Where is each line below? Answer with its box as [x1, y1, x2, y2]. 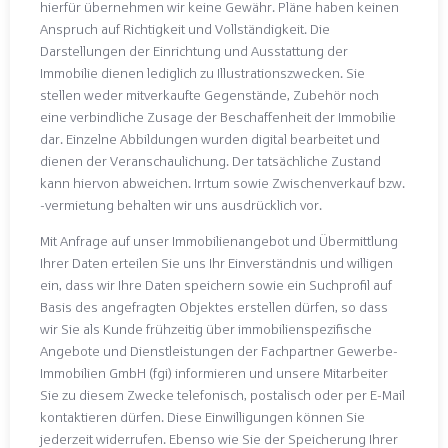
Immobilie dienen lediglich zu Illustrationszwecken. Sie [40, 63, 365, 81]
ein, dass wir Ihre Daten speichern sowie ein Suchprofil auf [40, 276, 392, 294]
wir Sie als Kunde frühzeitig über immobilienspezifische [40, 320, 372, 338]
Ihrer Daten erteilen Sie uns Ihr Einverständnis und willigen [40, 254, 393, 272]
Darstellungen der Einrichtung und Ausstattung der [40, 41, 348, 59]
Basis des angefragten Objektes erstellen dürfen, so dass [40, 298, 388, 316]
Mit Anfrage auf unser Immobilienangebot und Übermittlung [40, 232, 398, 250]
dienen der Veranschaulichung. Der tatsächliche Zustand [40, 151, 381, 169]
